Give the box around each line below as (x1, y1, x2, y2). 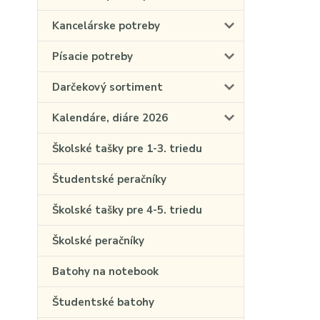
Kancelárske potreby (52, 19, 160, 33)
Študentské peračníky (52, 172, 166, 186)
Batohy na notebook (52, 264, 159, 279)
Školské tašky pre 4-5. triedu (52, 203, 202, 217)
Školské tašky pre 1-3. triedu (52, 141, 202, 156)
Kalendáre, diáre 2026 (52, 111, 168, 125)
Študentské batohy (52, 295, 154, 309)
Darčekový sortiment (52, 80, 163, 94)
